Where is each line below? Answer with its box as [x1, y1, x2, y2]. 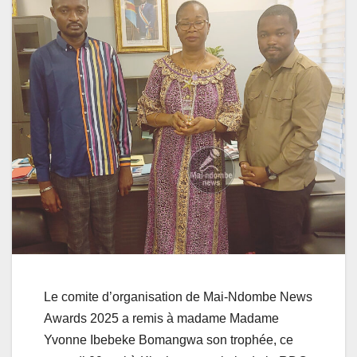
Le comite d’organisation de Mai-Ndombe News [44, 289, 312, 304]
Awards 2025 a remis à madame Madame [44, 311, 279, 325]
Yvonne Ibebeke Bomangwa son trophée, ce [44, 332, 293, 347]
